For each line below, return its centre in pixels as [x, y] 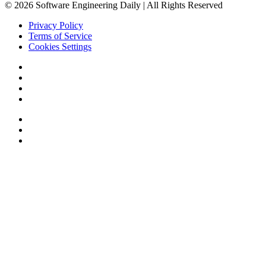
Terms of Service [60, 36]
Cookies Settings [60, 46]
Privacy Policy [56, 25]
